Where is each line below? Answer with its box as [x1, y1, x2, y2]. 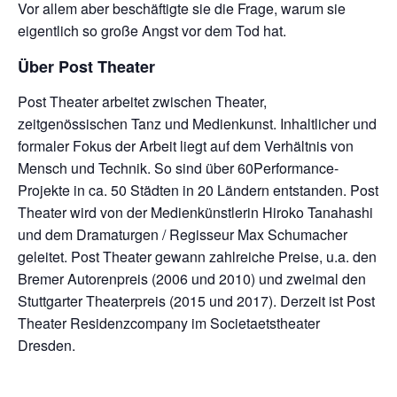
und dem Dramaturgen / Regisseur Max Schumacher [18, 223, 347, 245]
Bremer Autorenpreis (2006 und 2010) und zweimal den [18, 268, 366, 289]
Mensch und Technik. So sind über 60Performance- [18, 157, 339, 178]
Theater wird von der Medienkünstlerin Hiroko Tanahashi [18, 201, 373, 222]
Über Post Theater [18, 55, 155, 79]
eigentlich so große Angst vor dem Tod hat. [18, 20, 286, 42]
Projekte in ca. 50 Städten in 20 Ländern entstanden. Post [18, 179, 378, 200]
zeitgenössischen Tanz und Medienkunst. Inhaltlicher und [18, 113, 377, 134]
